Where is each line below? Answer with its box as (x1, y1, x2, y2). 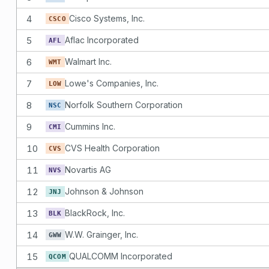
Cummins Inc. (64, 121, 115, 131)
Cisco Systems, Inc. (68, 13, 145, 23)
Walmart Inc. (64, 56, 112, 67)
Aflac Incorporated (64, 34, 139, 45)
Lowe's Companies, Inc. (64, 77, 159, 88)
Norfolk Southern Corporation (64, 99, 183, 110)
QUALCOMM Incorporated (68, 250, 172, 261)
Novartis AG (64, 164, 111, 175)
